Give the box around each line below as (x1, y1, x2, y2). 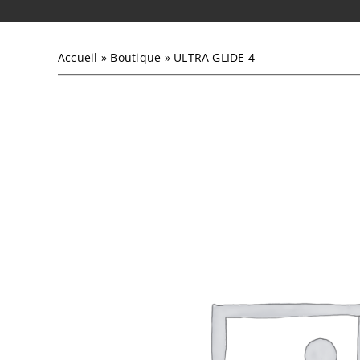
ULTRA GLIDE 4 (174, 49, 256, 65)
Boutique (110, 49, 162, 65)
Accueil (57, 49, 98, 65)
